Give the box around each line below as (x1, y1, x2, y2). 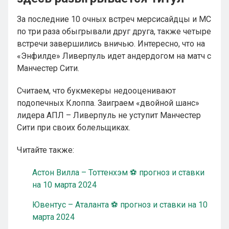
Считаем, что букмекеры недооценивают (17, 86, 176, 96)
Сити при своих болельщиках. (17, 123, 130, 132)
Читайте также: (17, 145, 74, 155)
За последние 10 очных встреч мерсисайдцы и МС (17, 14, 211, 24)
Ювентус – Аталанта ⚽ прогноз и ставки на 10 (32, 200, 208, 210)
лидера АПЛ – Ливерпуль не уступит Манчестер (17, 110, 201, 120)
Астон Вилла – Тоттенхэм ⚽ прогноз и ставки (32, 168, 204, 177)
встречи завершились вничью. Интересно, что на (17, 39, 205, 49)
